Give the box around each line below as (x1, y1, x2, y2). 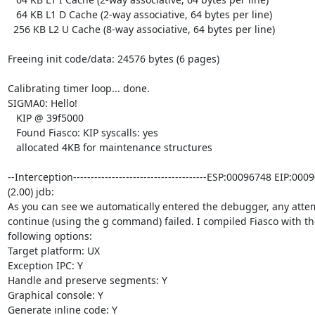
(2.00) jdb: (7, 184, 54, 198)
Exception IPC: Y (7, 258, 83, 272)
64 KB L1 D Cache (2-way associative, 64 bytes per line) (7, 7, 16, 21)
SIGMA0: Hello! (7, 96, 77, 110)
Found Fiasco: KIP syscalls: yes (7, 125, 16, 139)
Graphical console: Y (7, 288, 103, 302)
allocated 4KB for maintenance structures (7, 140, 16, 154)
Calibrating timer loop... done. (7, 81, 150, 95)
